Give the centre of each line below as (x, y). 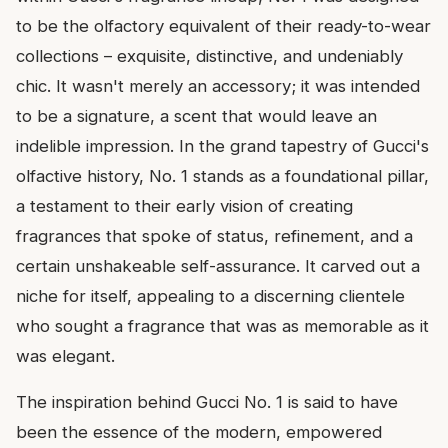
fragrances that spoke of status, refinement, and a (214, 236)
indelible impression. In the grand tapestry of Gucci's (222, 146)
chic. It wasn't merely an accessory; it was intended (218, 86)
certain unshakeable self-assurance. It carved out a (218, 266)
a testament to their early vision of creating (184, 206)
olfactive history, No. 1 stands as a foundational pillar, (222, 176)
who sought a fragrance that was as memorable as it (222, 326)
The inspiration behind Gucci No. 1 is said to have (207, 402)
